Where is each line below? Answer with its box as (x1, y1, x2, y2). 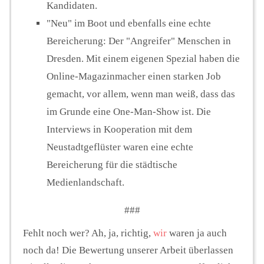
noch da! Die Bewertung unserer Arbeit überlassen (23, 245, 233, 256)
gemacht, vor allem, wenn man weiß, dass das (47, 88, 235, 100)
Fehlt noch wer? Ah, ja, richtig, (23, 227, 153, 239)
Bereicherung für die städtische (47, 159, 177, 171)
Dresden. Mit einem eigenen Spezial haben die (47, 53, 240, 65)
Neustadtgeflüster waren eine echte (47, 141, 193, 153)
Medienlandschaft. (47, 177, 124, 189)
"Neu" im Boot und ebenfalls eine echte (47, 18, 211, 29)
